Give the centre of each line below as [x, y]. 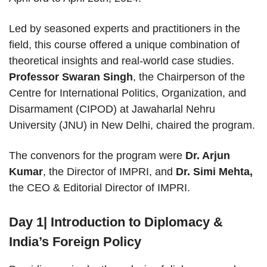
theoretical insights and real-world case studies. [122, 61]
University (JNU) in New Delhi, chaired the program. [132, 125]
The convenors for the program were [97, 156]
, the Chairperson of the [189, 77]
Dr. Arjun [208, 156]
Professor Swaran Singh [71, 77]
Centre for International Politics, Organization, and [128, 93]
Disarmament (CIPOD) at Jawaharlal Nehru [112, 109]
